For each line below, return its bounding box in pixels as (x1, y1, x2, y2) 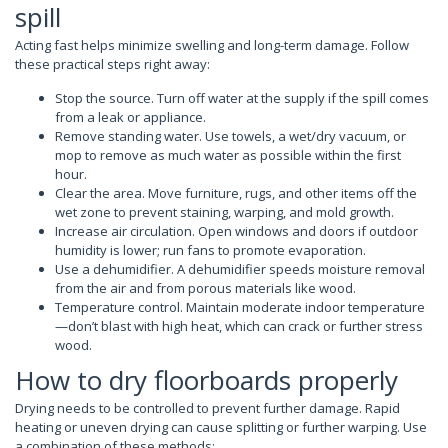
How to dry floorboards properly (15, 362, 398, 398)
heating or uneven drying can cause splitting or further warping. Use (15, 418, 427, 436)
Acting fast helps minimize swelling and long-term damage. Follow (15, 35, 409, 54)
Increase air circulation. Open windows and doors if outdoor (55, 221, 418, 240)
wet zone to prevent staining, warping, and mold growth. (55, 202, 394, 221)
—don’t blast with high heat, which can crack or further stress (55, 316, 423, 335)
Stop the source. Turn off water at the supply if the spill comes (55, 88, 429, 107)
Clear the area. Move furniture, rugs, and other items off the (55, 183, 417, 202)
